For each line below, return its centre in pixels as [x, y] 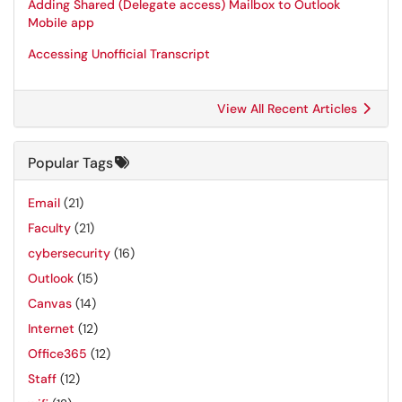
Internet [51, 328]
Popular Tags [70, 163]
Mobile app [61, 22]
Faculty [49, 228]
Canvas [50, 303]
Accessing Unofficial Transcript [119, 54]
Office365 [57, 354]
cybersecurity [69, 253]
